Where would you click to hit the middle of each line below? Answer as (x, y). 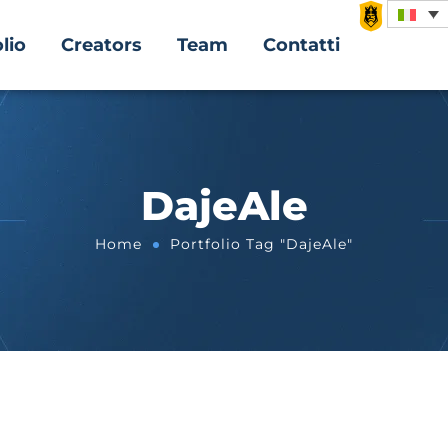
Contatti (301, 45)
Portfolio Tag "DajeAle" (261, 244)
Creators (101, 45)
